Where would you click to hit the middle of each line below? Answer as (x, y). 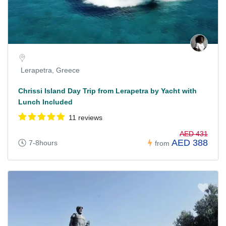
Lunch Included (45, 102)
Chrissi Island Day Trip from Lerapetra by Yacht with (107, 91)
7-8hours (43, 143)
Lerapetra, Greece (50, 70)
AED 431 (194, 134)
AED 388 (190, 143)
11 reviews (86, 117)
